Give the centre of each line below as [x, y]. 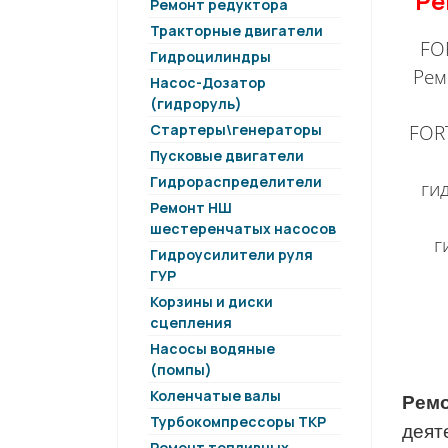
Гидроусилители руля [231, 254]
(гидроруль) [196, 103]
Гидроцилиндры [210, 56]
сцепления [191, 322]
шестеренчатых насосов [243, 228]
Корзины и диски [211, 301]
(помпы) [181, 369]
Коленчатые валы [215, 395]
